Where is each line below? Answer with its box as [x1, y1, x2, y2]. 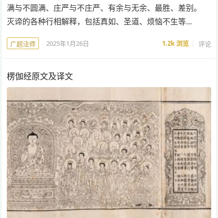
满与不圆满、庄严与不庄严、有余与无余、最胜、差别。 [7, 2, 202, 14]
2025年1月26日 [46, 38, 90, 48]
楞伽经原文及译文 [7, 71, 73, 82]
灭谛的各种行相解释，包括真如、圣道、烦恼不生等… [7, 16, 193, 27]
